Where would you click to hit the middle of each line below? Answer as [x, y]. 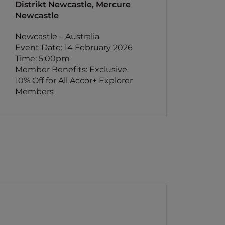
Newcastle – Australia [58, 36]
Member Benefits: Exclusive [71, 70]
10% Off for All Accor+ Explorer [74, 81]
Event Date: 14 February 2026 [74, 47]
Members [35, 92]
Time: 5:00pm [43, 59]
